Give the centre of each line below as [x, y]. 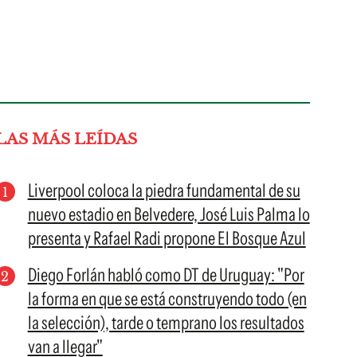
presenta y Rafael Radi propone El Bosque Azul [167, 238]
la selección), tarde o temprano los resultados [166, 323]
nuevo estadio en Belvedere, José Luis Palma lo [169, 214]
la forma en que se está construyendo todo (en [167, 299]
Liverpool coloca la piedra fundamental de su [164, 190]
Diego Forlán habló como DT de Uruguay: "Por [166, 275]
